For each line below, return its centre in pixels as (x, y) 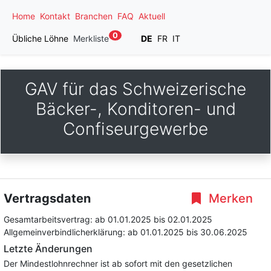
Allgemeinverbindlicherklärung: (66, 232)
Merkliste (91, 38)
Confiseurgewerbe (135, 129)
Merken (229, 198)
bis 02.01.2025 (183, 219)
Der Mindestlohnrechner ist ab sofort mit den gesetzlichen (118, 263)
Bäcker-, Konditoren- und (135, 109)
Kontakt (55, 16)
